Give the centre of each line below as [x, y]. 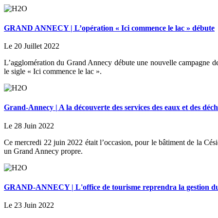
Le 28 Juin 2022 [29, 126]
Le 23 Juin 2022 [29, 205]
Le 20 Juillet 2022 [32, 46]
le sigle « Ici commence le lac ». [53, 72]
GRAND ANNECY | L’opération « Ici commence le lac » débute [109, 28]
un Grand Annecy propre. [43, 151]
